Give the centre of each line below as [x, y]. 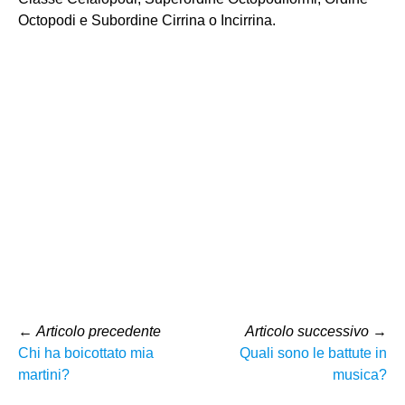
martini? [44, 374]
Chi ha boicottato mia [86, 353]
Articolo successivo [307, 331]
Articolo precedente [99, 331]
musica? [360, 374]
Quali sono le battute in [313, 353]
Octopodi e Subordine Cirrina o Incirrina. [147, 20]
